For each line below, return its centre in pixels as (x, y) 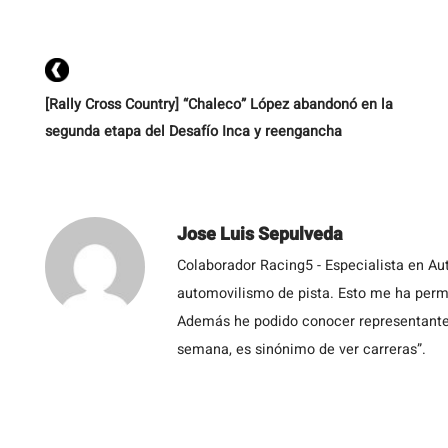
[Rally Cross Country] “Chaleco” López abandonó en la (219, 104)
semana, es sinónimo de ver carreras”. (301, 349)
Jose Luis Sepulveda (260, 234)
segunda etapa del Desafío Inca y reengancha (193, 131)
